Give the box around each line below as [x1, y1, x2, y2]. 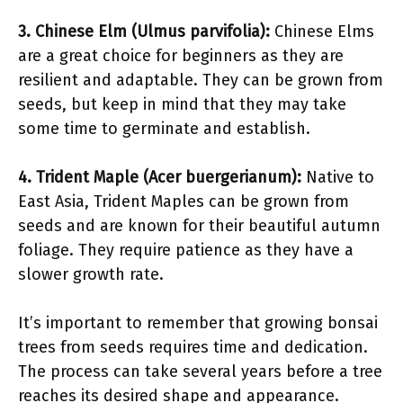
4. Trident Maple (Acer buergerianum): [18, 167, 301, 187]
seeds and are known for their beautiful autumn [18, 216, 381, 236]
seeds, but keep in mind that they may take [18, 94, 346, 114]
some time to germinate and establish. [18, 119, 310, 139]
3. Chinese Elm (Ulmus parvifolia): [18, 22, 270, 41]
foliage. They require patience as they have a [18, 240, 354, 260]
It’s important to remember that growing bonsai [18, 313, 378, 333]
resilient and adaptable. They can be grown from [18, 70, 383, 90]
